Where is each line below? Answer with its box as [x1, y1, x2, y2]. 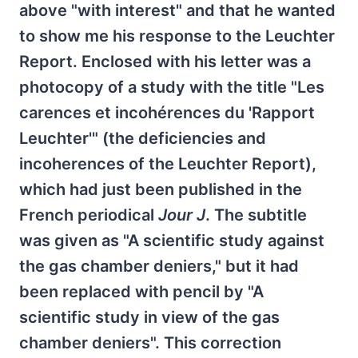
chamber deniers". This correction [19, 333, 281, 352]
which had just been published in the [19, 180, 302, 199]
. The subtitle [205, 205, 307, 225]
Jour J [158, 205, 205, 225]
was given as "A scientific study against [19, 231, 324, 250]
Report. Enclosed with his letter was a [19, 52, 311, 71]
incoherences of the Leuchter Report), [19, 154, 316, 173]
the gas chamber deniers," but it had [19, 257, 299, 276]
